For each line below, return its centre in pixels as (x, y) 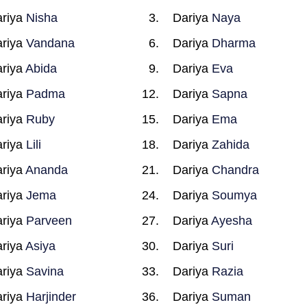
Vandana (50, 43)
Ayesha (232, 221)
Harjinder (51, 297)
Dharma (234, 43)
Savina (45, 271)
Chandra (236, 170)
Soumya (235, 195)
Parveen (49, 221)
